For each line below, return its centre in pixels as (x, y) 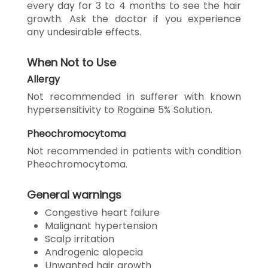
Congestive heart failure (102, 212)
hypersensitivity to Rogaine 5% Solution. (120, 109)
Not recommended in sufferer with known (134, 96)
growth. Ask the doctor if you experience (134, 19)
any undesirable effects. (84, 32)
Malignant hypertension (101, 226)
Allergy (43, 79)
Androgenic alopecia (94, 252)
